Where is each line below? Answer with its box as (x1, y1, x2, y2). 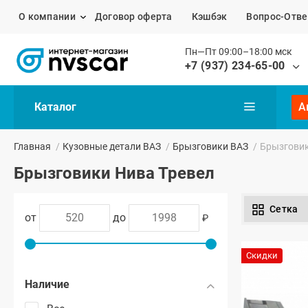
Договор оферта (94, 11, 173, 23)
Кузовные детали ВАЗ (63, 141, 161, 153)
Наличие (25, 278, 69, 291)
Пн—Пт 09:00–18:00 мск (185, 46, 292, 58)
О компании (19, 11, 76, 23)
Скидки (246, 250, 278, 261)
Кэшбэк (191, 11, 228, 23)
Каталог (34, 100, 76, 114)
